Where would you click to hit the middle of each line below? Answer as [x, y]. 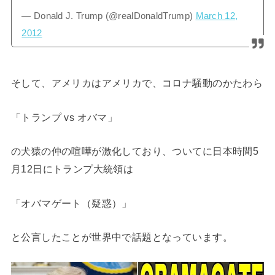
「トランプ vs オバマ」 [64, 117]
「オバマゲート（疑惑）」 [71, 203]
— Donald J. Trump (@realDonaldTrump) [109, 16]
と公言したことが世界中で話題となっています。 [122, 237]
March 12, [217, 16]
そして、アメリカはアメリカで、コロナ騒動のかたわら [137, 83]
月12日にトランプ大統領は [72, 169]
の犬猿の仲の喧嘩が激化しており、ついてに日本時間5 [135, 151]
